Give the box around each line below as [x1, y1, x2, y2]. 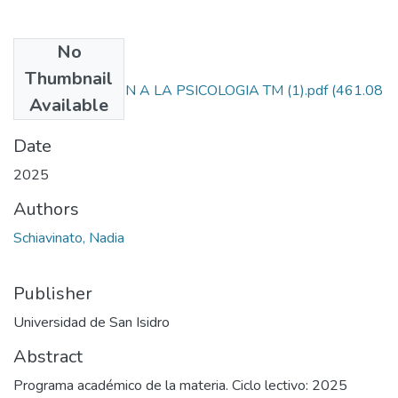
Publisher [13, 281, 92, 306]
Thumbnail [25, 66, 113, 91]
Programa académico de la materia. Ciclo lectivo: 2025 [13, 375, 347, 395]
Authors [13, 196, 79, 221]
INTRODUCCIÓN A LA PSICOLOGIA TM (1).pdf [29, 80, 328, 100]
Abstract [13, 344, 83, 369]
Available [29, 92, 108, 117]
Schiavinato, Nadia [13, 227, 124, 248]
